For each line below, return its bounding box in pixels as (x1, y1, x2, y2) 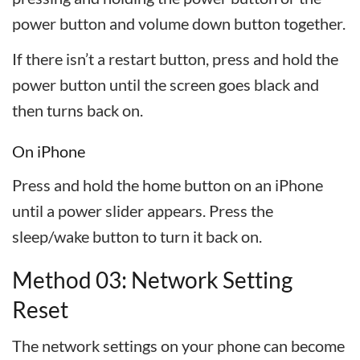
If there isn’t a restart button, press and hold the (12, 49, 338, 68)
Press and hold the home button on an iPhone (12, 175, 323, 194)
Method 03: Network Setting (12, 266, 292, 293)
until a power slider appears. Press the (12, 201, 273, 220)
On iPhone (12, 141, 85, 161)
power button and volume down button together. (12, 14, 346, 33)
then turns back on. (12, 100, 143, 120)
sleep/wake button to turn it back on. (12, 227, 262, 246)
